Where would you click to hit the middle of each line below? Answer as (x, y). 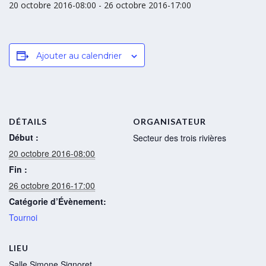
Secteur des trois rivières (180, 138)
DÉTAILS (28, 121)
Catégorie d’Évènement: (58, 201)
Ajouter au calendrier (79, 56)
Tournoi (23, 217)
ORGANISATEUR (170, 121)
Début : (24, 137)
